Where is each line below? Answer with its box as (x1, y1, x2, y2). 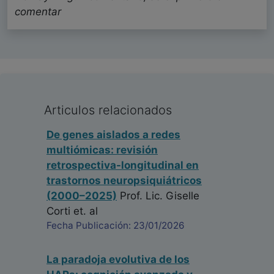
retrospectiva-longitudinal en (46, 159, 199, 172)
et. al (70, 205, 98, 218)
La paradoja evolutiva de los (46, 253, 190, 266)
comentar (15, 6, 61, 18)
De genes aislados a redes (46, 128, 180, 141)
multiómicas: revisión (46, 144, 158, 157)
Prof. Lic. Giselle (117, 190, 199, 202)
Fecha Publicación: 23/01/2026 (46, 220, 185, 232)
